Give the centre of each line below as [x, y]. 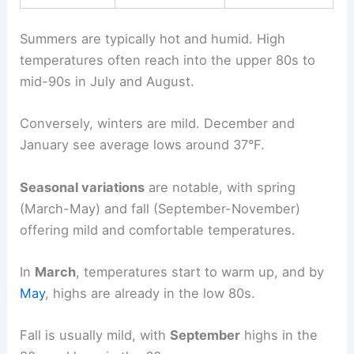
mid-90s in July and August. [107, 82]
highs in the [279, 335]
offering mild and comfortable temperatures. [158, 230]
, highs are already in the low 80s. [151, 293]
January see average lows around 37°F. [143, 145]
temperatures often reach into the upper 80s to [168, 60]
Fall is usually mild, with [95, 335]
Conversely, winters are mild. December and [158, 124]
